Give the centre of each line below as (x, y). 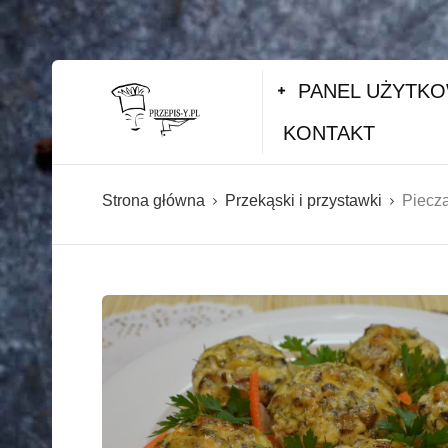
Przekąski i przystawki (303, 200)
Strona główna (153, 200)
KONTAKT (329, 133)
